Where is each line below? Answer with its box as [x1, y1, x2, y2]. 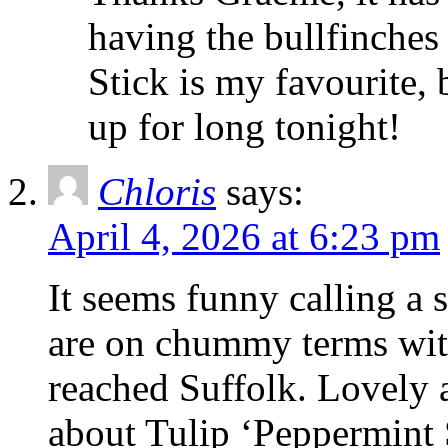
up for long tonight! [88, 105, 401, 149]
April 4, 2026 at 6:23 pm [48, 215, 440, 259]
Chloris [98, 170, 216, 214]
